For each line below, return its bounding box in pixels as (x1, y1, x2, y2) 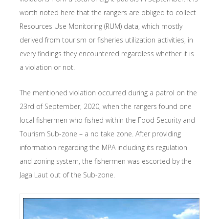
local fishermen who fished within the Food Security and (20, 115, 195, 125)
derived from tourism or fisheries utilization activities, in (20, 35, 193, 45)
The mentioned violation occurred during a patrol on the (20, 88, 197, 98)
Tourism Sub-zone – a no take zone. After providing (20, 129, 181, 139)
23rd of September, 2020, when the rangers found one (20, 102, 192, 111)
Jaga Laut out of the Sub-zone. (20, 170, 115, 180)
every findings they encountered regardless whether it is (20, 49, 194, 59)
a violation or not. (20, 63, 75, 72)
